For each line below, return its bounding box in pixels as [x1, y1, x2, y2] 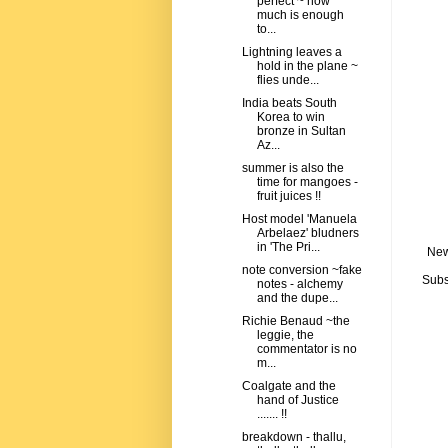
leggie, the [256, 328, 314, 343]
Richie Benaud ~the [241, 314, 350, 329]
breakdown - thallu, [241, 430, 346, 445]
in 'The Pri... [256, 240, 320, 255]
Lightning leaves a [241, 45, 342, 60]
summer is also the [241, 161, 344, 176]
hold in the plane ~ [256, 59, 358, 74]
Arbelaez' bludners [256, 226, 359, 241]
